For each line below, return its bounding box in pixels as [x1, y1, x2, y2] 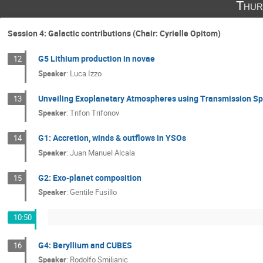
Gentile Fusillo [69, 187, 117, 198]
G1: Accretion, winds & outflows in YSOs [38, 132, 186, 144]
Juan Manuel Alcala [69, 147, 135, 158]
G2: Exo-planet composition [38, 171, 141, 183]
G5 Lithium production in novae [38, 53, 155, 65]
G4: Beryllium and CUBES [38, 239, 132, 251]
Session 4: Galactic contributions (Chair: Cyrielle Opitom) [8, 28, 221, 39]
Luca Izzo [69, 68, 102, 79]
